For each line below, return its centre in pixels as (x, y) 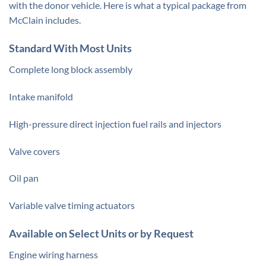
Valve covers (34, 151)
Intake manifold (41, 96)
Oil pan (24, 178)
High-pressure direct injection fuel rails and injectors (115, 123)
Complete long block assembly (71, 69)
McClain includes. (45, 20)
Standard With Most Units (70, 48)
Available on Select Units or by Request (101, 233)
